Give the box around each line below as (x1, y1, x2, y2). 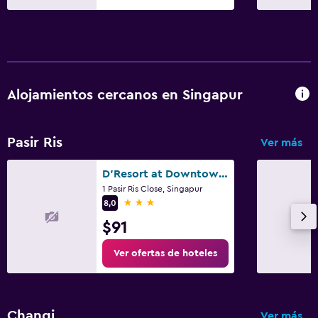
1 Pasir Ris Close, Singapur (102, 184, 202, 193)
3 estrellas (123, 196, 175, 208)
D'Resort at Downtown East (219, 168, 228, 180)
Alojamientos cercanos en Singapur (7, 88, 243, 103)
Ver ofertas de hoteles (114, 248, 217, 258)
